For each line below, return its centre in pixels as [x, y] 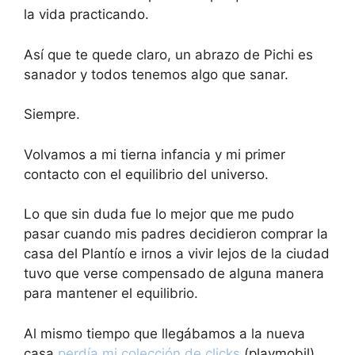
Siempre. [52, 115]
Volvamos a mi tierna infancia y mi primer [155, 154]
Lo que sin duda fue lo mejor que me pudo [159, 214]
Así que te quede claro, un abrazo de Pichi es [168, 54]
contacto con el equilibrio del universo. [146, 174]
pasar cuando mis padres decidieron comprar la [176, 234]
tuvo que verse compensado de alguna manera [174, 274]
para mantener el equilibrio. [111, 294]
